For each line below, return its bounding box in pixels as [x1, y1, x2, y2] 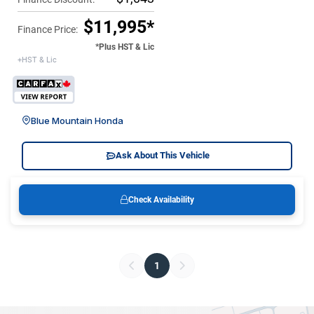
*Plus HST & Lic [95, 41, 154, 52]
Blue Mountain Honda [31, 114, 123, 126]
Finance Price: [18, 23, 78, 35]
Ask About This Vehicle [115, 150, 210, 161]
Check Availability [128, 194, 194, 205]
